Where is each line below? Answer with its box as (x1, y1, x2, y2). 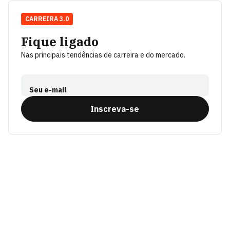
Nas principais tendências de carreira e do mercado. (21, 50, 185, 60)
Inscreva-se (90, 104, 140, 114)
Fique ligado (21, 33, 99, 50)
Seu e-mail (29, 85, 67, 94)
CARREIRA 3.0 (25, 15, 69, 23)
